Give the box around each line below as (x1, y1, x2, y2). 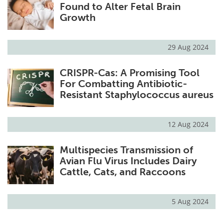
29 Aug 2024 (168, 42, 209, 52)
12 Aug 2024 (168, 119, 209, 129)
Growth (59, 11, 96, 23)
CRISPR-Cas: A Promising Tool (59, 66, 200, 79)
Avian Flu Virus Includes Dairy (59, 154, 197, 167)
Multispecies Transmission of (59, 143, 193, 156)
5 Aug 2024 (172, 197, 209, 207)
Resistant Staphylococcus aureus (59, 88, 214, 101)
